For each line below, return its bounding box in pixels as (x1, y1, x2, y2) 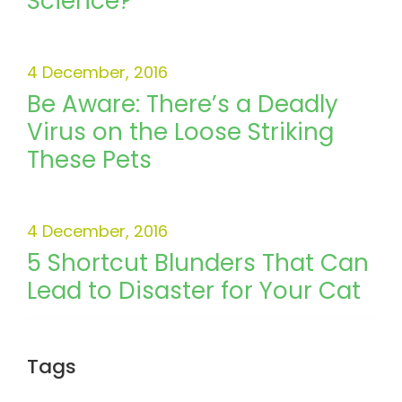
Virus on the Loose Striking (27, 116, 334, 149)
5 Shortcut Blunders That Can (27, 247, 369, 280)
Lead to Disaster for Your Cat (27, 275, 361, 308)
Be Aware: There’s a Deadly (27, 88, 338, 121)
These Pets (27, 144, 152, 177)
